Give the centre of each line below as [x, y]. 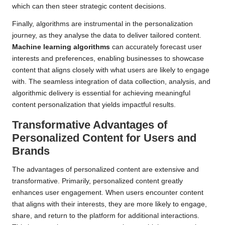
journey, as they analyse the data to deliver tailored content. [107, 36]
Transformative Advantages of [90, 125]
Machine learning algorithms [61, 47]
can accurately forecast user [156, 47]
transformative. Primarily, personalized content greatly [97, 181]
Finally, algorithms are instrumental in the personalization [102, 24]
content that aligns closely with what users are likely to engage [111, 70]
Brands [31, 151]
